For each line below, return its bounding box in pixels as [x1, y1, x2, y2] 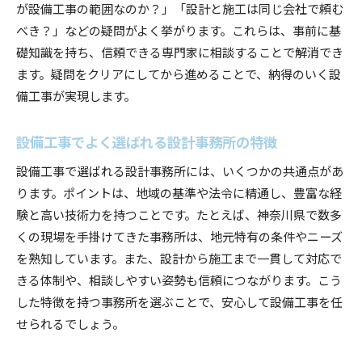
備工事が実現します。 [16, 86, 136, 104]
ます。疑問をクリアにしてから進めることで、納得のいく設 [16, 64, 341, 82]
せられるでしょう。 [16, 314, 124, 332]
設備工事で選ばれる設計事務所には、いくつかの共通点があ [16, 161, 343, 179]
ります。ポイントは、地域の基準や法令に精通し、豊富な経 [16, 183, 342, 201]
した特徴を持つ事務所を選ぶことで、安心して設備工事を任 [16, 292, 343, 310]
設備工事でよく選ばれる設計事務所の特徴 [16, 130, 277, 152]
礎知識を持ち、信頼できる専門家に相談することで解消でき [16, 42, 343, 61]
